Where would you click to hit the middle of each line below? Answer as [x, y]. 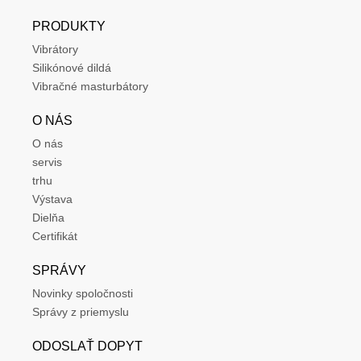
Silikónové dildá [72, 68]
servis [47, 162]
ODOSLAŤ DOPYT [87, 346]
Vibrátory [55, 50]
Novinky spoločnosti [83, 294]
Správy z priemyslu [81, 312]
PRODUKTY [69, 27]
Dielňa [48, 218]
